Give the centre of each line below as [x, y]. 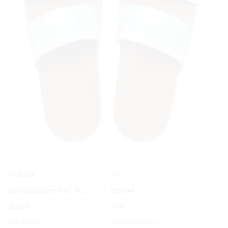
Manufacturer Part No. [47, 190]
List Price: [24, 222]
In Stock [21, 174]
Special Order [134, 222]
